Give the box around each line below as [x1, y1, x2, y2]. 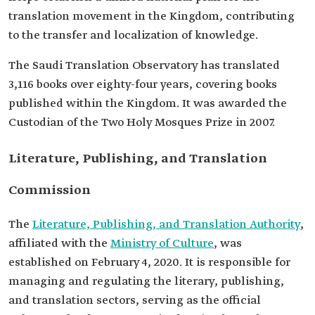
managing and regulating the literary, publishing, [8, 274, 284, 289]
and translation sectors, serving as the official [8, 293, 261, 308]
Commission [8, 182, 91, 199]
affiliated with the [8, 236, 110, 251]
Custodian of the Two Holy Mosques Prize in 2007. [8, 115, 275, 130]
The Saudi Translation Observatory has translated [8, 58, 280, 73]
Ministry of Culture [110, 236, 214, 251]
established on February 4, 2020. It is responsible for [8, 255, 290, 270]
